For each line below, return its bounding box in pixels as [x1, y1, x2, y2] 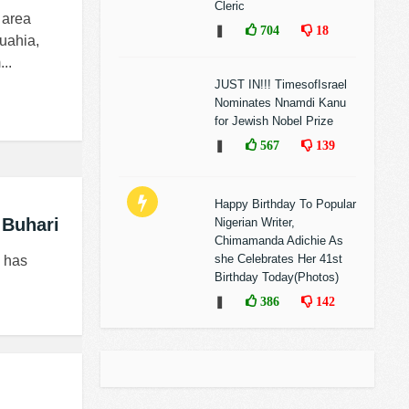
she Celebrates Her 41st [215, 252, 342, 266]
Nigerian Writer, [215, 215, 295, 229]
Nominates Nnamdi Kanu [215, 96, 346, 110]
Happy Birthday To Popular [215, 197, 356, 211]
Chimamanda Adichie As [215, 234, 343, 247]
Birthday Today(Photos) [215, 270, 339, 284]
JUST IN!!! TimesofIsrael [215, 78, 347, 91]
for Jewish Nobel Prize [215, 114, 333, 128]
